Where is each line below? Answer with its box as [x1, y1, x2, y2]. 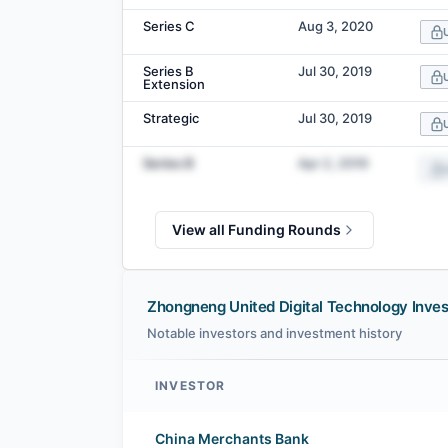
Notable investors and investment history [147, 325, 402, 342]
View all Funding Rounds [172, 221, 341, 239]
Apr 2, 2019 [298, 155, 368, 172]
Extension [143, 76, 205, 93]
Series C [143, 18, 195, 35]
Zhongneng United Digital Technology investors [122, 409, 432, 427]
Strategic [143, 110, 199, 127]
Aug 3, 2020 [298, 18, 373, 35]
